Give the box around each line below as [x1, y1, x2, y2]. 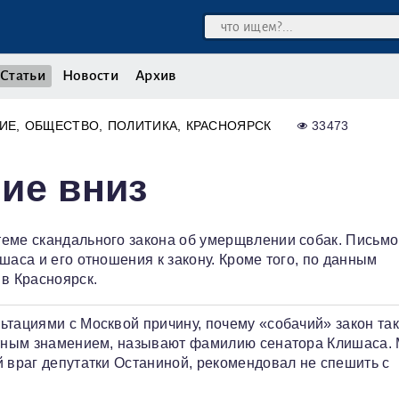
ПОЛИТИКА [107, 118, 178, 134]
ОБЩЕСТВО [24, 118, 100, 134]
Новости [61, 68, 119, 84]
